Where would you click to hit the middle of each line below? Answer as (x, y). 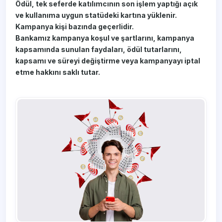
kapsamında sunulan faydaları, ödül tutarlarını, (99, 50)
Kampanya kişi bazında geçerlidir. (75, 27)
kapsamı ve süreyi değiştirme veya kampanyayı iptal (108, 61)
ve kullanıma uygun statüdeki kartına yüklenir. (96, 15)
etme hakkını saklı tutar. (58, 72)
